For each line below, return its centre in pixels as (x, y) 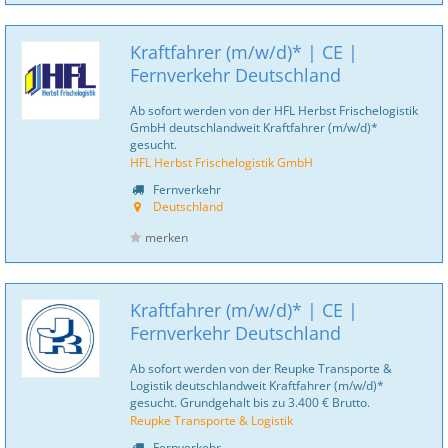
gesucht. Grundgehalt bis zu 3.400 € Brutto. (250, 402)
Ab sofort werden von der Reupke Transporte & (261, 368)
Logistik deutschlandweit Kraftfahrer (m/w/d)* (257, 385)
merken (166, 237)
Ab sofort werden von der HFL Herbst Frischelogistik (274, 110)
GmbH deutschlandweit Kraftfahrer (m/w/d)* (254, 127)
